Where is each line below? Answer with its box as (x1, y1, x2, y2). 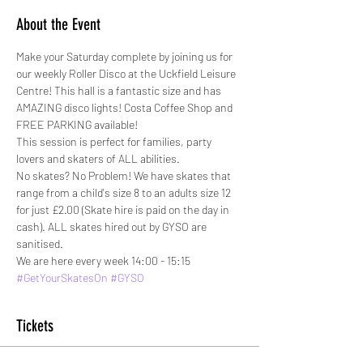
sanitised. (16, 236, 63, 250)
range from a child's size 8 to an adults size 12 (16, 185, 233, 199)
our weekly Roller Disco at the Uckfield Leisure (16, 66, 238, 80)
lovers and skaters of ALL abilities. (16, 151, 182, 165)
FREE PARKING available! (16, 117, 138, 131)
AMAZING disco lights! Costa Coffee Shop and (16, 100, 235, 114)
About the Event (16, 14, 100, 34)
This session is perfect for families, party (16, 134, 214, 148)
